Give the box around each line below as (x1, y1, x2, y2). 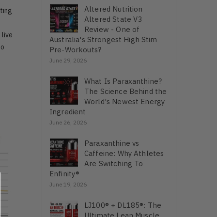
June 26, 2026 (49, 119, 87, 126)
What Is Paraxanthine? (84, 77, 162, 86)
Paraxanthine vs (84, 139, 139, 148)
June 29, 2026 (49, 57, 87, 64)
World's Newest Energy (84, 97, 165, 107)
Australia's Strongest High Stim (49, 35, 157, 45)
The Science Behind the (84, 87, 167, 96)
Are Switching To (84, 159, 143, 169)
